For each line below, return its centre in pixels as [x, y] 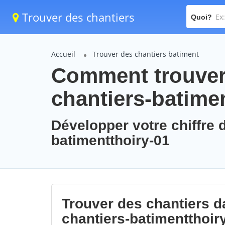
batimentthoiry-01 [110, 140]
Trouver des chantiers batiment [146, 54]
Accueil [63, 54]
